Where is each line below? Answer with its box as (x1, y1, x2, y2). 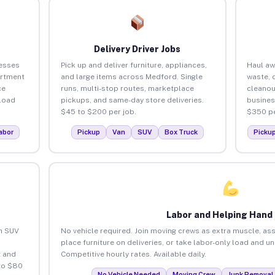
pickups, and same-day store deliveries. (60, 95, 204, 104)
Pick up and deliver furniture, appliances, (60, 60, 207, 69)
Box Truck (164, 128, 198, 136)
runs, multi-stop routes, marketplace (60, 83, 194, 93)
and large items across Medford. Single (60, 72, 203, 81)
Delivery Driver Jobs (94, 44, 181, 54)
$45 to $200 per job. (60, 107, 136, 116)
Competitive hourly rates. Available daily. (60, 249, 206, 258)
